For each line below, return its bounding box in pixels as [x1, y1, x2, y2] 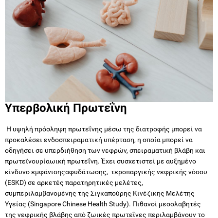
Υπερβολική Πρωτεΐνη [5, 101, 130, 115]
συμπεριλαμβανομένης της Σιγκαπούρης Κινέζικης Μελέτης [5, 189, 195, 197]
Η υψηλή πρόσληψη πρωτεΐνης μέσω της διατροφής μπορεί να [5, 125, 202, 133]
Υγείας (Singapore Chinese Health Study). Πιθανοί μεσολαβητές [5, 200, 201, 208]
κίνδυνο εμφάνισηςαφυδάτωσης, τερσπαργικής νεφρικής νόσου [5, 167, 207, 176]
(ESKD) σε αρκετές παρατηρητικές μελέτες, [5, 178, 143, 186]
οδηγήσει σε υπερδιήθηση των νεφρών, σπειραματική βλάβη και [5, 146, 205, 154]
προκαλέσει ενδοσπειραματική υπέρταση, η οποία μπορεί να [5, 135, 193, 144]
